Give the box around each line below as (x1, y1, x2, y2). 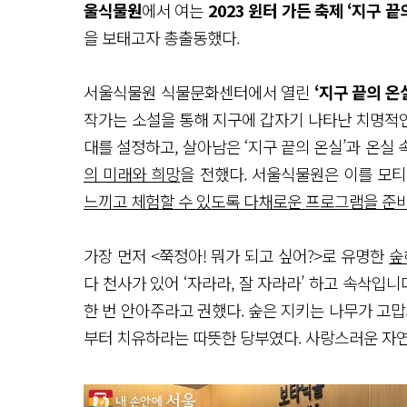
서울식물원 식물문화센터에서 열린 (84, 79, 314, 104)
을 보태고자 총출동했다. (84, 25, 240, 49)
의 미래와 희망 (84, 161, 181, 185)
